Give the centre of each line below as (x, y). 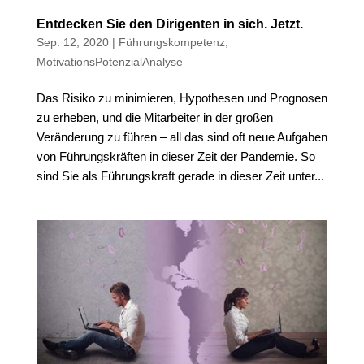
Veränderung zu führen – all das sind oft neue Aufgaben (182, 137)
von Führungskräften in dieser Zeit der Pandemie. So (175, 157)
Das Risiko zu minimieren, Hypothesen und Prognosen (182, 98)
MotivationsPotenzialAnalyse (109, 62)
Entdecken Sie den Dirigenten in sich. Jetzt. (169, 24)
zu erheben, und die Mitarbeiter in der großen (154, 118)
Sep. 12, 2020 (72, 43)
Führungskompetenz (171, 43)
